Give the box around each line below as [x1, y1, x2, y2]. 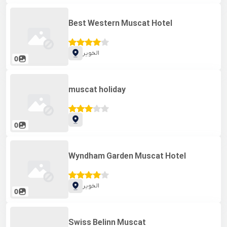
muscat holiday [68, 85, 126, 95]
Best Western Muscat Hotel [68, 18, 173, 29]
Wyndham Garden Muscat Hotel [68, 151, 186, 162]
